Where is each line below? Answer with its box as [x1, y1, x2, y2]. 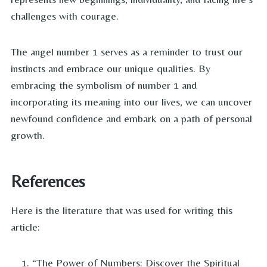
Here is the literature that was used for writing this [11, 204, 232, 217]
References [11, 172, 85, 191]
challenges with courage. [11, 10, 119, 23]
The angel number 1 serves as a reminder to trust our [11, 45, 243, 58]
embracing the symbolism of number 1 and [11, 79, 197, 92]
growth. [11, 129, 45, 142]
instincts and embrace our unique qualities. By [11, 62, 210, 75]
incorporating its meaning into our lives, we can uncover [11, 95, 252, 108]
